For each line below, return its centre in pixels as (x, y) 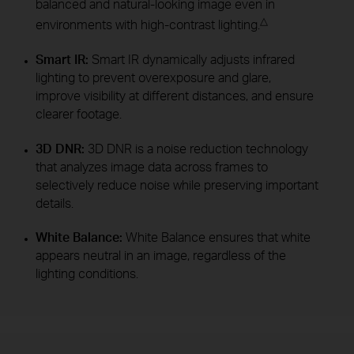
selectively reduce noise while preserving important (177, 185)
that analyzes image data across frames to (151, 166)
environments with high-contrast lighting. (147, 25)
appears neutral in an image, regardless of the (160, 256)
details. (54, 203)
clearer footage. (78, 114)
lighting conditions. (87, 274)
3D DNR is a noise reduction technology (198, 148)
